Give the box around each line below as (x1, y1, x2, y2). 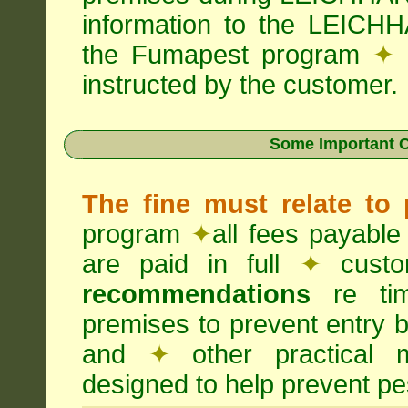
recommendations (82, 280, 311, 309)
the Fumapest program (82, 40, 372, 69)
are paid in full (82, 250, 300, 279)
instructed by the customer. (82, 70, 398, 99)
